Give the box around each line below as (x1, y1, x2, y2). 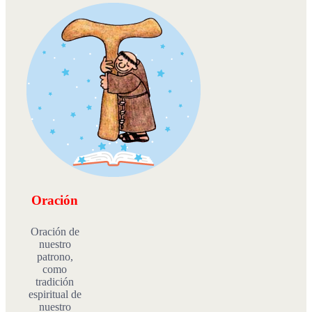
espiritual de (28, 288, 81, 300)
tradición (36, 275, 75, 288)
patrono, (36, 250, 73, 263)
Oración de (30, 225, 79, 237)
